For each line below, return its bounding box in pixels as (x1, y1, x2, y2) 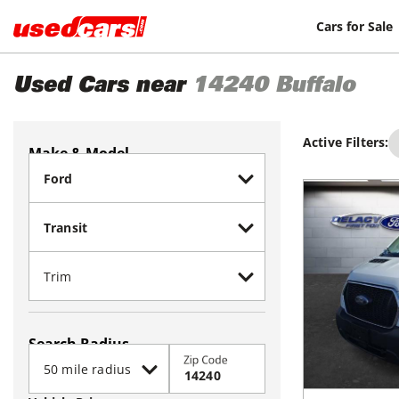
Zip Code (183, 352, 228, 368)
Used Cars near (13, 77, 185, 98)
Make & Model (28, 143, 129, 163)
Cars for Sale (316, 17, 394, 35)
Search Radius (28, 334, 129, 354)
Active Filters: (303, 134, 389, 151)
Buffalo (275, 77, 355, 98)
